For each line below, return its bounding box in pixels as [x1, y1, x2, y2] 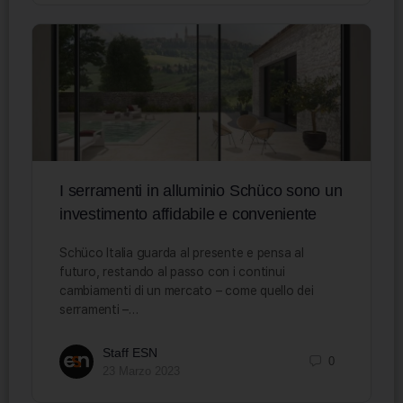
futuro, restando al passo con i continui [59, 264, 285, 279]
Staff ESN [103, 345, 157, 360]
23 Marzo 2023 [103, 363, 180, 378]
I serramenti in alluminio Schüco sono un [59, 181, 343, 200]
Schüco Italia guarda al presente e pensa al [59, 245, 304, 260]
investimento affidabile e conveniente [59, 204, 318, 223]
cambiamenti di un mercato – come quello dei [59, 282, 314, 298]
